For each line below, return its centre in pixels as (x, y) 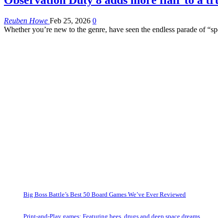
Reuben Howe (27, 20)
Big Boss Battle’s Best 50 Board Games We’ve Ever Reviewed (105, 194)
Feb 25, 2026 (70, 20)
